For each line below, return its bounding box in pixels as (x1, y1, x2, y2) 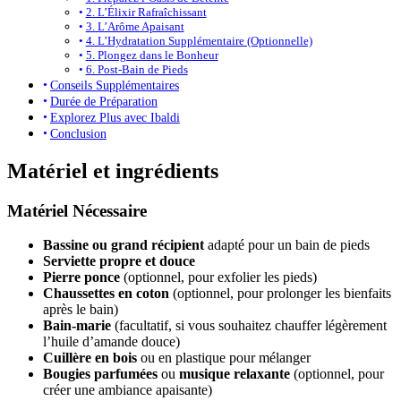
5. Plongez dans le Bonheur (85, 47, 218, 62)
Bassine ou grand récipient (43, 237, 204, 253)
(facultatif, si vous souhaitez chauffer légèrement (111, 318, 387, 334)
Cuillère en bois (43, 350, 137, 366)
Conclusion (49, 125, 107, 141)
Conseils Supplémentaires (49, 77, 179, 92)
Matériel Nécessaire (7, 200, 147, 220)
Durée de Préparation (49, 93, 158, 108)
